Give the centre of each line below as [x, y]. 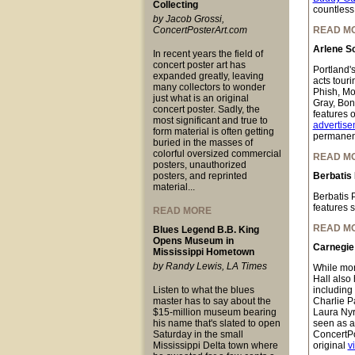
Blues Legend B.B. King [206, 230]
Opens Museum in [193, 241]
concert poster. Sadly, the [206, 109]
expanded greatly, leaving [208, 76]
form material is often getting [213, 132]
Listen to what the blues [203, 290]
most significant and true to [210, 120]
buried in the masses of [202, 143]
